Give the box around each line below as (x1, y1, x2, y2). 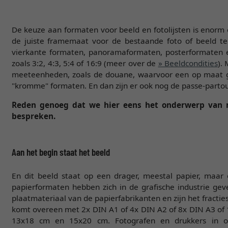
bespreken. (11, 110, 55, 121)
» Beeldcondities (158, 58, 218, 68)
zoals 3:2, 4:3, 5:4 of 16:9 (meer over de (11, 58, 158, 68)
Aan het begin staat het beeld (11, 146, 110, 158)
